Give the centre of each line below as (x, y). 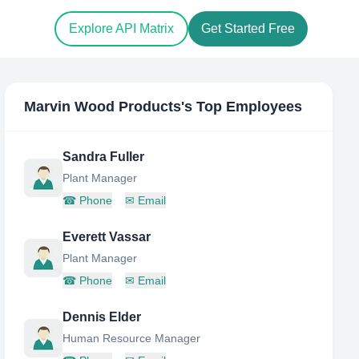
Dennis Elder (102, 317)
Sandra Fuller (104, 157)
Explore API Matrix (121, 29)
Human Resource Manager (132, 338)
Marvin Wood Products (103, 107)
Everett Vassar (107, 237)
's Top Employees (242, 107)
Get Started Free (248, 29)
